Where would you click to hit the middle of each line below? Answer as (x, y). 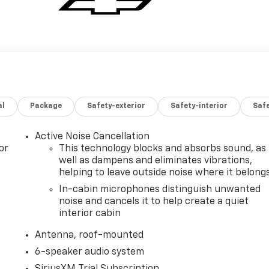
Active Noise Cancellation (92, 137)
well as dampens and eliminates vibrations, (156, 161)
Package (46, 106)
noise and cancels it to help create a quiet (154, 201)
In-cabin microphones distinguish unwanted (160, 189)
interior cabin (90, 213)
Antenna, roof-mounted (89, 235)
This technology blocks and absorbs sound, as (163, 149)
